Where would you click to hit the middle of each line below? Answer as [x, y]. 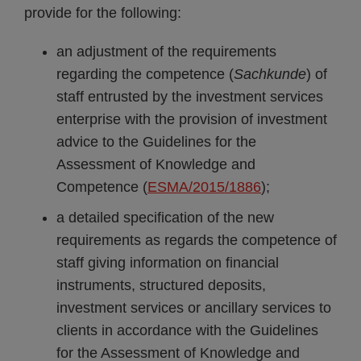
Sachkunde [270, 74]
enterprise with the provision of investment [192, 119]
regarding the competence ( [145, 74]
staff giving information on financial [168, 263]
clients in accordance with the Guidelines [187, 330]
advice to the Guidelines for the [156, 142]
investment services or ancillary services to [194, 308]
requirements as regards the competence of [197, 240]
